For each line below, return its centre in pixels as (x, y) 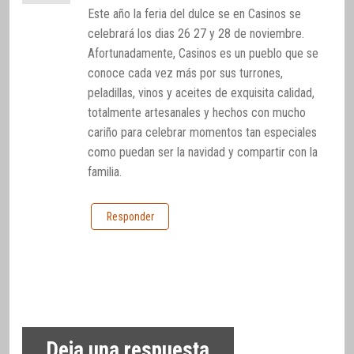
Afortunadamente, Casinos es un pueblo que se (203, 53)
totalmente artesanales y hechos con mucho (197, 112)
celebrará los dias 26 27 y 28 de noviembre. (196, 33)
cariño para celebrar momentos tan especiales (203, 132)
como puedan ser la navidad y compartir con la (203, 152)
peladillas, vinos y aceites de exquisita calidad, (201, 92)
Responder (130, 216)
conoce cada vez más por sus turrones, (186, 73)
